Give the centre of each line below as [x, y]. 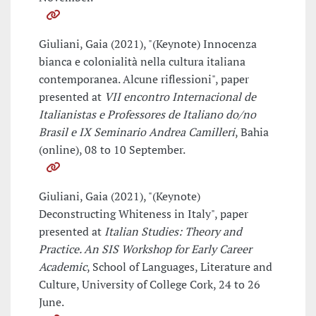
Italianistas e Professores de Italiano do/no [147, 115]
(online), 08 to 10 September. [112, 150]
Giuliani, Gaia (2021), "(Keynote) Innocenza [148, 44]
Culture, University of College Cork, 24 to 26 [150, 285]
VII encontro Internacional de [180, 97]
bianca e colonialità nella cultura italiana [142, 62]
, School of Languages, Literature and [180, 267]
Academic [63, 267]
